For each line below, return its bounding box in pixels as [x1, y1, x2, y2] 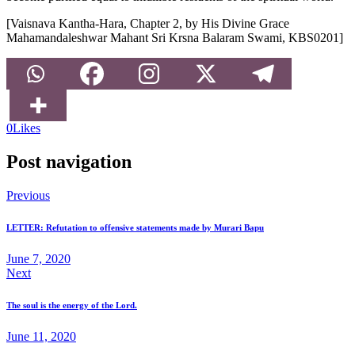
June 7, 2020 [6, 251, 71, 265]
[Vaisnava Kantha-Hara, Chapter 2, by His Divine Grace [6, 16, 289, 30]
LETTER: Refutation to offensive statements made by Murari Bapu [6, 222, 264, 232]
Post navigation [6, 151, 132, 172]
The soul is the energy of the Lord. [6, 300, 137, 310]
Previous [6, 188, 50, 202]
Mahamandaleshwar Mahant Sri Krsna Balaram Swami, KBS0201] [6, 30, 343, 44]
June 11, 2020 [6, 329, 76, 343]
